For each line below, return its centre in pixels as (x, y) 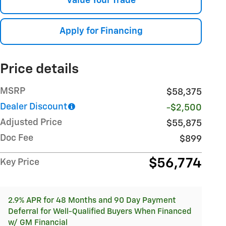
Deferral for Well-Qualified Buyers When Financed (100, 212)
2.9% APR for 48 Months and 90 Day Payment (92, 201)
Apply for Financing (101, 31)
